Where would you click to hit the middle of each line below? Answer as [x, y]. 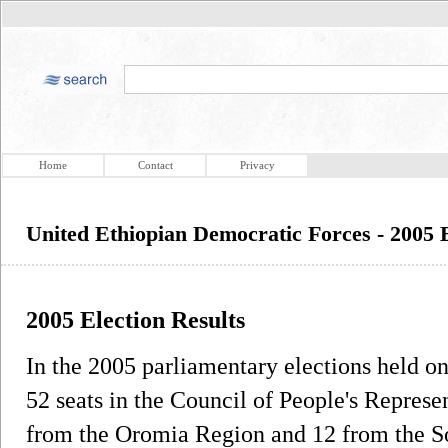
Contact [155, 165]
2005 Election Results [135, 319]
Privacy [257, 165]
